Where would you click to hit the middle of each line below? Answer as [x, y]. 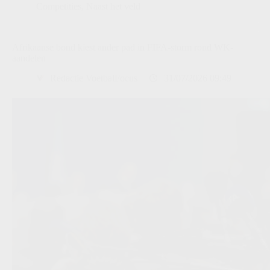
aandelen [29, 58]
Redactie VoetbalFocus [94, 78]
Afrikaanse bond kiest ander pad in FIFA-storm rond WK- [123, 47]
